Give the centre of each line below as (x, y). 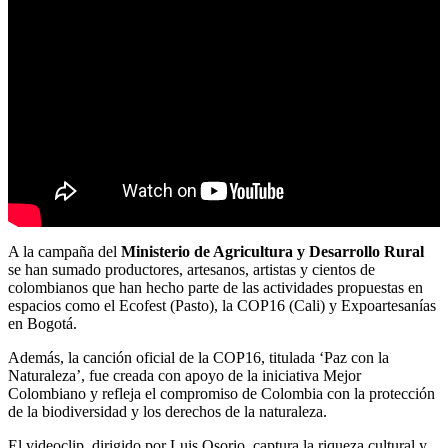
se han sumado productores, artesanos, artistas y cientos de (191, 269)
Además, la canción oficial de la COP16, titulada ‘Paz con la (198, 357)
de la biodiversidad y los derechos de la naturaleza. (167, 411)
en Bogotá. (42, 323)
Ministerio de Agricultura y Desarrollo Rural (272, 251)
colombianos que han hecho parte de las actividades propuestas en (215, 287)
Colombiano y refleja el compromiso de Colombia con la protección (221, 393)
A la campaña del (64, 251)
